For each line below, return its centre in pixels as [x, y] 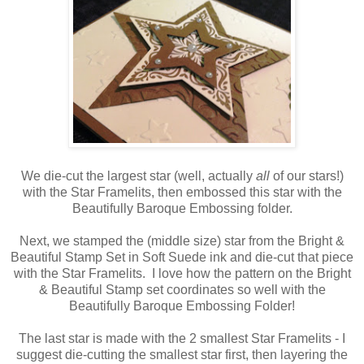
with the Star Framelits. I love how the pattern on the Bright [182, 274]
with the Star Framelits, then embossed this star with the [182, 193]
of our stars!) [308, 176]
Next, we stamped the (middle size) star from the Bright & [182, 241]
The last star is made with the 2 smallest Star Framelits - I [182, 339]
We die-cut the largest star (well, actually [138, 176]
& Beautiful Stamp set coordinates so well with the [182, 290]
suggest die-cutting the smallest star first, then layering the [182, 355]
